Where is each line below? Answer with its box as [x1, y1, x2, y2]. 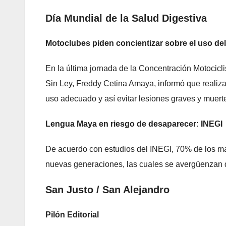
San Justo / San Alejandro [45, 184, 169, 196]
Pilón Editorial [45, 210, 99, 219]
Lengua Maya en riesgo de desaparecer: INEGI [45, 120, 222, 129]
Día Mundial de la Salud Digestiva [45, 13, 207, 24]
